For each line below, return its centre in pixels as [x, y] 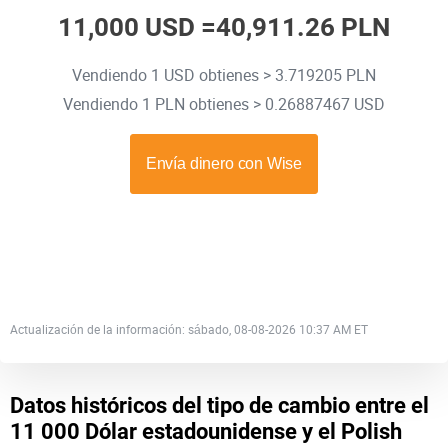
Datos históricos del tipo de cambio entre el [219, 405]
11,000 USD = [137, 27]
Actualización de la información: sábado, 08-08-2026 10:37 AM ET [189, 329]
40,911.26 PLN [303, 27]
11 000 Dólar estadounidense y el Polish [206, 431]
